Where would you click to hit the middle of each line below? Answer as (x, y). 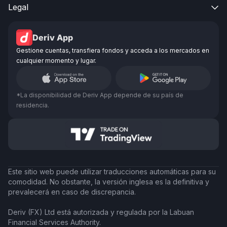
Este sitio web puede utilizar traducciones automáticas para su (112, 172)
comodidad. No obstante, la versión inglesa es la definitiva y (109, 182)
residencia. (33, 105)
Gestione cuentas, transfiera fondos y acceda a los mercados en (113, 51)
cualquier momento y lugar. (56, 61)
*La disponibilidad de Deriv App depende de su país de (100, 95)
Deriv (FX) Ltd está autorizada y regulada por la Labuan (101, 212)
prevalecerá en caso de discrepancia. (72, 192)
